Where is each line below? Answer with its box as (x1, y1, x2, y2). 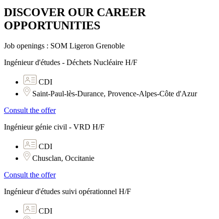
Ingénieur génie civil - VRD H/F (4, 123, 105, 131)
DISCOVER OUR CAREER (4, 5, 146, 19)
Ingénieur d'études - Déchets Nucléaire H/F (4, 58, 137, 67)
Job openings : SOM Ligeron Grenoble (4, 42, 125, 50)
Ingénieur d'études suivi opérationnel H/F (4, 187, 131, 196)
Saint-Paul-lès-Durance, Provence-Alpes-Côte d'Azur (30, 89, 197, 98)
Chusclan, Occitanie (30, 154, 94, 163)
